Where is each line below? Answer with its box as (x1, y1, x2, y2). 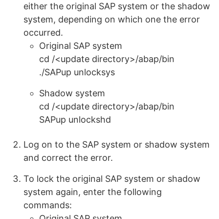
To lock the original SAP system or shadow (23, 173, 200, 184)
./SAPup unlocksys (39, 66, 115, 77)
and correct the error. (23, 152, 113, 163)
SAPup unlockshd (39, 114, 111, 125)
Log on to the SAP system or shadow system (23, 139, 210, 150)
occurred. (23, 27, 63, 38)
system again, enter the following (23, 186, 162, 197)
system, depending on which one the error (23, 14, 200, 24)
